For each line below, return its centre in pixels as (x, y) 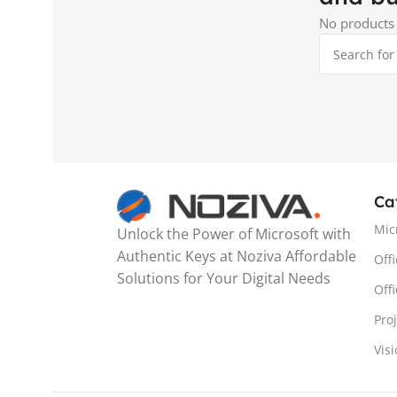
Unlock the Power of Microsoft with (234, 234)
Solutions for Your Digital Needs (224, 278)
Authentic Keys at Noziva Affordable (237, 256)
